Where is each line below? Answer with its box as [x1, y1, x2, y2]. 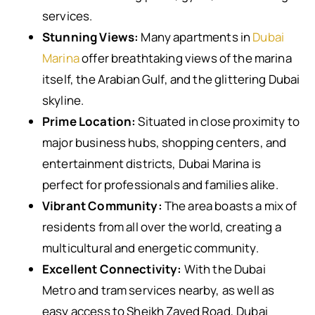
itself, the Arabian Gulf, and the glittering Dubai [42, 71, 300, 87]
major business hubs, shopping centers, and [42, 134, 287, 150]
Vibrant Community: [42, 198, 162, 214]
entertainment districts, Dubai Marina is [42, 155, 261, 172]
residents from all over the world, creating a [42, 219, 281, 235]
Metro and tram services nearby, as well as [42, 282, 275, 298]
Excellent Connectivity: [42, 261, 182, 277]
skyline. [42, 92, 84, 108]
